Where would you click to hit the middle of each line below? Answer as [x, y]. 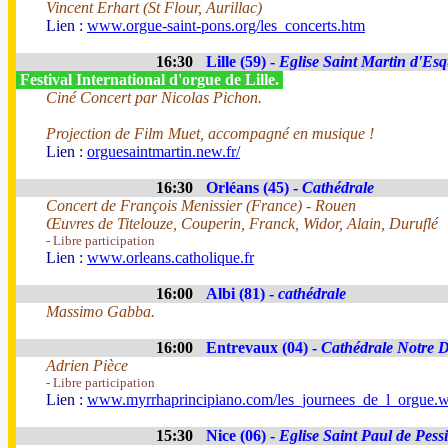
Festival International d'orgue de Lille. [149, 79]
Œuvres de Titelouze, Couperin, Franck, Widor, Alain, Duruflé [242, 223]
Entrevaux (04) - [263, 347]
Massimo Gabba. [100, 311]
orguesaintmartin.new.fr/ [163, 151]
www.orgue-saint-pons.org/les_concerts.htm [226, 25]
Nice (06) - [242, 435]
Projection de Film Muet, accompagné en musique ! [210, 133]
